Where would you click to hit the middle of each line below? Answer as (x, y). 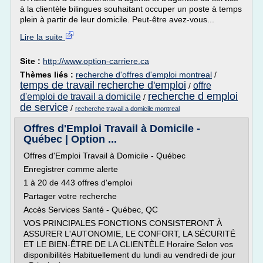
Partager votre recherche (70, 196)
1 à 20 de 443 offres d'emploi (80, 183)
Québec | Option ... (70, 139)
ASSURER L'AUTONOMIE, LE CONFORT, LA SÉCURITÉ (129, 234)
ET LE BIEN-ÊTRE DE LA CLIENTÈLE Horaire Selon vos (128, 244)
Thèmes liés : (48, 75)
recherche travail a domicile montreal (127, 109)
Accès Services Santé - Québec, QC (91, 210)
